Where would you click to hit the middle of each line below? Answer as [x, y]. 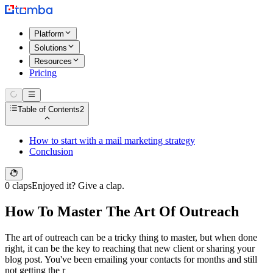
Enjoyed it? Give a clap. [78, 186]
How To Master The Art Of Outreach [122, 212]
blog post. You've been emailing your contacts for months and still [131, 260]
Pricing [43, 73]
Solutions [51, 48]
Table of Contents [49, 109]
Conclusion [51, 151]
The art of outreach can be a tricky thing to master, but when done [131, 238]
